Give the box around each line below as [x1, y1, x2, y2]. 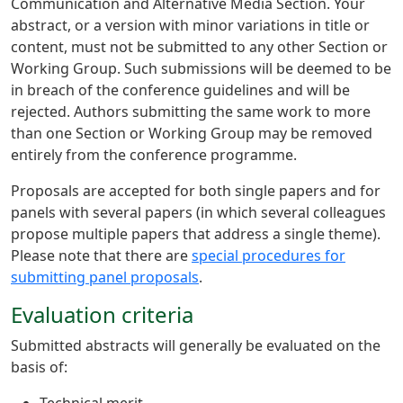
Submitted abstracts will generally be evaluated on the [11, 336, 381, 355]
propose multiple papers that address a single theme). [11, 224, 381, 244]
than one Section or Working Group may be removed [11, 123, 372, 143]
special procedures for [192, 246, 345, 265]
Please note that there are [11, 246, 192, 265]
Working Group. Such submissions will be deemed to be [11, 58, 391, 78]
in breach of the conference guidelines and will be [11, 80, 350, 100]
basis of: [11, 357, 67, 377]
